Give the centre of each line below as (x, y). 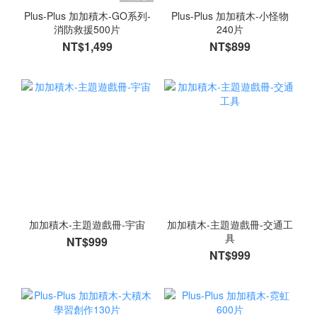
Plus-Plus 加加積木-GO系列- (87, 15)
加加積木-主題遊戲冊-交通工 (230, 225)
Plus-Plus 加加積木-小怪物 (230, 15)
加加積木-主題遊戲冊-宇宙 (87, 225)
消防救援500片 (87, 29)
